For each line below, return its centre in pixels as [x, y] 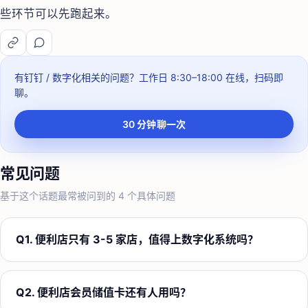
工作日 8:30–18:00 [181, 78]
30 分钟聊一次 [154, 124]
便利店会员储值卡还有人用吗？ [114, 293]
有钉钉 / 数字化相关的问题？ [77, 78]
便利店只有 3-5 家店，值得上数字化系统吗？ [147, 240]
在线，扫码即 [253, 78]
